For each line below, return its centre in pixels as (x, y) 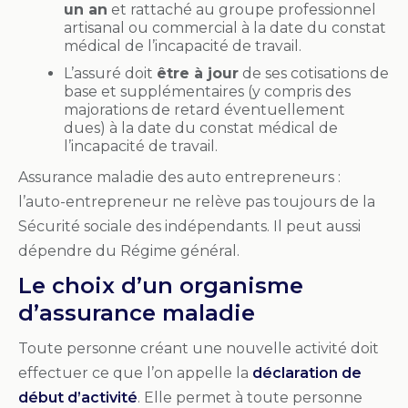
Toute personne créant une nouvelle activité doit (199, 348)
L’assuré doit (110, 73)
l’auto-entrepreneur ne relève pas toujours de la (197, 201)
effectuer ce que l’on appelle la (135, 372)
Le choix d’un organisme (161, 285)
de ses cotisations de (314, 73)
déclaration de (307, 372)
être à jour (198, 73)
